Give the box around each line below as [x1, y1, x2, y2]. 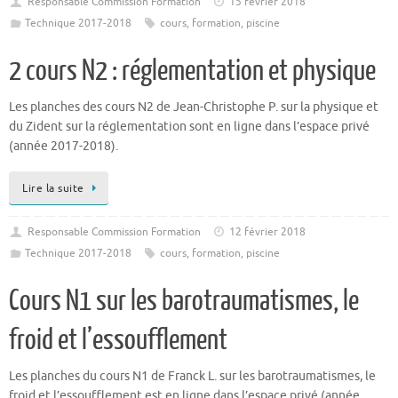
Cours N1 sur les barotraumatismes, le [9, 284, 359, 317]
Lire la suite [22, 180, 84, 195]
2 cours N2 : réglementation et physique [9, 55, 376, 88]
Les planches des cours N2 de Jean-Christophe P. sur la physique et [9, 99, 378, 115]
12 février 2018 [229, 224, 306, 239]
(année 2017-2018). [9, 139, 118, 155]
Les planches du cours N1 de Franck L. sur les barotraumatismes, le [9, 368, 376, 384]
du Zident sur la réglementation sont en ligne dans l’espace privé [9, 119, 370, 135]
